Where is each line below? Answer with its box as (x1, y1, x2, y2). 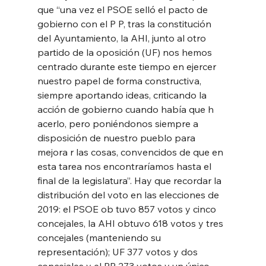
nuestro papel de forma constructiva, (37, 74, 204, 87)
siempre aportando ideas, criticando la (37, 88, 209, 101)
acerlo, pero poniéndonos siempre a (37, 117, 201, 129)
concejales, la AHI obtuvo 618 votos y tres (37, 217, 226, 229)
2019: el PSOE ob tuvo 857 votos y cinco (37, 202, 218, 215)
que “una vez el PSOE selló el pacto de (37, 3, 210, 15)
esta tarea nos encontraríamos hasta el (37, 160, 214, 172)
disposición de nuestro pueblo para (37, 131, 198, 144)
